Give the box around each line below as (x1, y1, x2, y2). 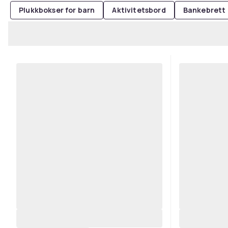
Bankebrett (183, 5, 226, 15)
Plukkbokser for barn (19, 5, 95, 15)
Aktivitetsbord (112, 5, 166, 15)
